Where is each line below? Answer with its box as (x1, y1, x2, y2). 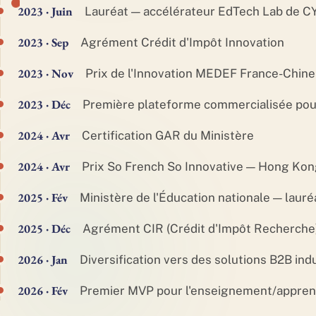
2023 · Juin (18, 4, 73, 19)
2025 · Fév (18, 190, 68, 205)
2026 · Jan (18, 252, 68, 267)
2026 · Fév (18, 283, 68, 298)
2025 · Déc (18, 221, 71, 236)
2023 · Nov (18, 66, 73, 81)
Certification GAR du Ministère (81, 128, 254, 142)
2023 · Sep (18, 35, 68, 50)
